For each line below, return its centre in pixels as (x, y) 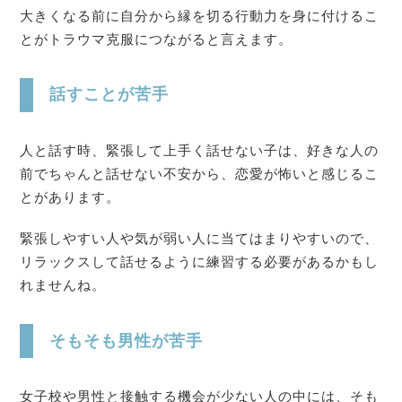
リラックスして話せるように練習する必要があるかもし (199, 262)
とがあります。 (70, 197)
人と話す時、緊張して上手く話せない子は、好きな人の (199, 150)
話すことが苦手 (109, 95)
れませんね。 (63, 285)
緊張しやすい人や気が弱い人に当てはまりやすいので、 (199, 238)
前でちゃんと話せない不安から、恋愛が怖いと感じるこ (199, 174)
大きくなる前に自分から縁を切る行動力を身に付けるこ (199, 15)
